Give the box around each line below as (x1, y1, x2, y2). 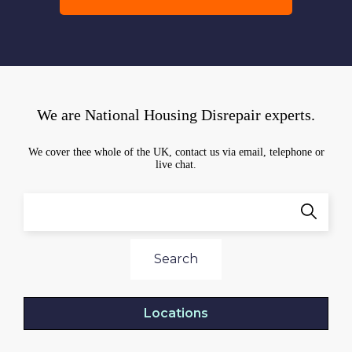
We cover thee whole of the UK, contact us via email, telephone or (27, 145, 324, 158)
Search (153, 251, 198, 266)
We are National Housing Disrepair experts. (37, 105, 315, 123)
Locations (144, 305, 208, 321)
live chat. (156, 158, 196, 170)
